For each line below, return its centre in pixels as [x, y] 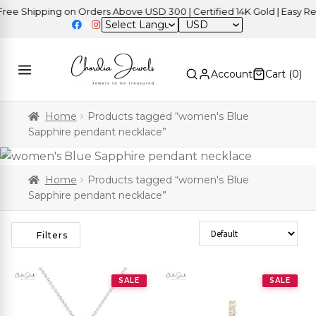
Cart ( [279, 74]
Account [232, 74]
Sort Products [233, 229]
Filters [52, 235]
